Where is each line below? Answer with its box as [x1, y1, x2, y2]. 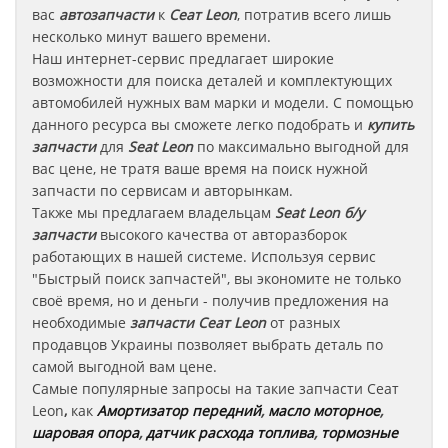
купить [363, 115, 414, 134]
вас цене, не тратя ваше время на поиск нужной [32, 159, 368, 178]
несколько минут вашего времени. [32, 27, 271, 46]
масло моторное [268, 401, 380, 420]
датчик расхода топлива [146, 423, 314, 442]
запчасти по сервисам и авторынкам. [32, 181, 293, 200]
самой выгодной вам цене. [32, 357, 217, 376]
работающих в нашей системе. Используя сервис [32, 247, 376, 266]
